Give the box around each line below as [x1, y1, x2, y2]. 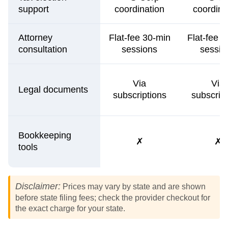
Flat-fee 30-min [108, 32, 170, 43]
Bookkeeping [18, 130, 71, 140]
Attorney [18, 32, 52, 43]
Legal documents [18, 84, 88, 95]
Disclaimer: [15, 181, 61, 191]
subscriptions [112, 90, 166, 100]
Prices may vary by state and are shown [63, 181, 206, 191]
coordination [115, 4, 164, 14]
